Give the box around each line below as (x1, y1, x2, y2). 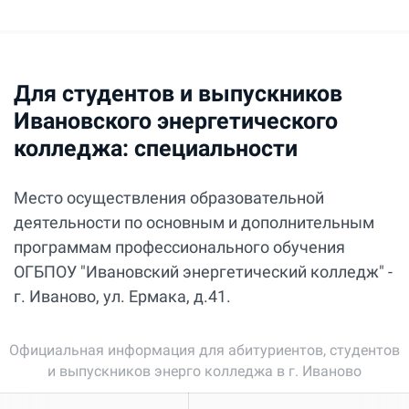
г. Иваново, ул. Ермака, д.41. (14, 286, 231, 306)
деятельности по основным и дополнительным (14, 212, 374, 232)
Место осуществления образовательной (14, 187, 324, 207)
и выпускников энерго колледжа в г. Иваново (47, 362, 362, 380)
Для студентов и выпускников (14, 79, 342, 107)
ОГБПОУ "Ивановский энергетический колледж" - (14, 261, 393, 281)
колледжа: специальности (14, 134, 298, 162)
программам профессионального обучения (14, 236, 345, 257)
